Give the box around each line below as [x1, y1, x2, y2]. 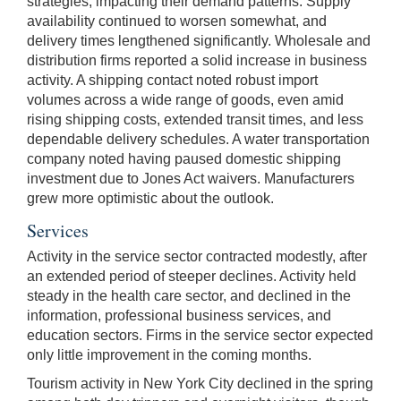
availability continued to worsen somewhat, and [27, 13, 327, 29]
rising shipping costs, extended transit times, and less [27, 111, 363, 127]
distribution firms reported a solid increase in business [27, 52, 367, 68]
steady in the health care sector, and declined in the [27, 287, 351, 303]
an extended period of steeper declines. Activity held [27, 268, 356, 284]
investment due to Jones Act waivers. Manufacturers [27, 170, 354, 186]
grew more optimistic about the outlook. [27, 190, 274, 206]
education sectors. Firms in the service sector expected [27, 327, 373, 343]
